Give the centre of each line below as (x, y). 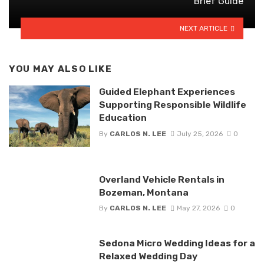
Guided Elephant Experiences (167, 92)
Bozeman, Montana (143, 192)
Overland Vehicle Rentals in (161, 179)
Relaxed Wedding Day (148, 256)
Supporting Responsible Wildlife (172, 105)
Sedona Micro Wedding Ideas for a (177, 243)
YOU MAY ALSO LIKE (60, 69)
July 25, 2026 (199, 133)
